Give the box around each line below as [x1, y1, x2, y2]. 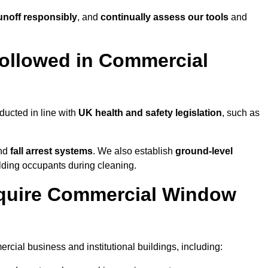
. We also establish [93, 146, 175, 157]
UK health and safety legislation [78, 108, 222, 118]
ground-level [175, 146, 233, 157]
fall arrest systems [10, 146, 93, 157]
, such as [222, 108, 260, 118]
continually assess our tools [100, 12, 229, 23]
